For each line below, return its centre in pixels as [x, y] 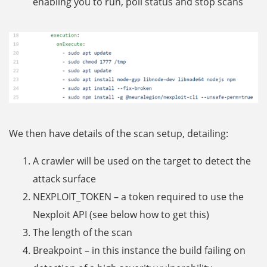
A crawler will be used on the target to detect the [142, 161]
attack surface [64, 178]
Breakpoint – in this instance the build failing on [139, 250]
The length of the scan [83, 232]
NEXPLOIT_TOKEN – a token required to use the [138, 196]
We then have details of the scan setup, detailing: [119, 133]
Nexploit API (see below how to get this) [121, 214]
